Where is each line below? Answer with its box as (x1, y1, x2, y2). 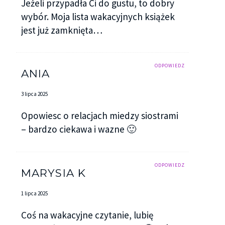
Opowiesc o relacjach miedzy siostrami (21, 109, 178, 122)
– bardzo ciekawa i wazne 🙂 (21, 123, 136, 136)
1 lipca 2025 (21, 189, 48, 197)
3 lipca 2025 (21, 90, 48, 98)
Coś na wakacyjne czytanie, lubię (21, 209, 153, 221)
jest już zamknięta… (21, 24, 102, 36)
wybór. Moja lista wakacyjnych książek (21, 10, 175, 23)
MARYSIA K (21, 166, 86, 179)
